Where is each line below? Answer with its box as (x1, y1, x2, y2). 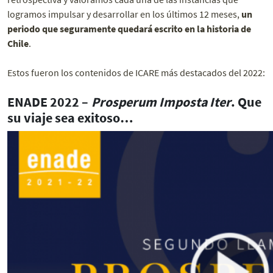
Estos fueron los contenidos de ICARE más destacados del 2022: (7, 66, 265, 79)
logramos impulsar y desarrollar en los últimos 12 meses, (7, 8, 239, 21)
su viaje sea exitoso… (7, 110, 133, 127)
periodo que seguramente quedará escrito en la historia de (7, 23, 251, 35)
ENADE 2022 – (7, 94, 91, 111)
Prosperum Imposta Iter (91, 94, 231, 111)
